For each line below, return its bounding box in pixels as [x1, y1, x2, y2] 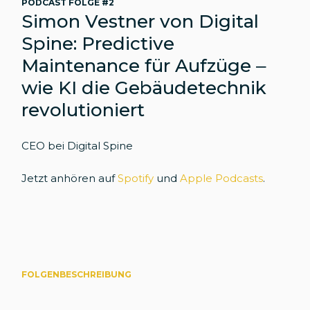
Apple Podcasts [180, 171, 264, 185]
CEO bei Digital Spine [21, 138, 134, 152]
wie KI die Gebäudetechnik [21, 76, 267, 99]
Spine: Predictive [21, 32, 175, 55]
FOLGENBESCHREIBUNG [21, 268, 132, 280]
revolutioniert [21, 98, 145, 121]
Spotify [118, 171, 154, 185]
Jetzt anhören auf [21, 171, 118, 185]
